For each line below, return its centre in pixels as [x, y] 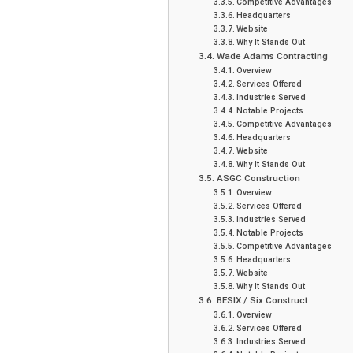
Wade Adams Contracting [272, 56]
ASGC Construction [258, 178]
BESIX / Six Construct [262, 301]
